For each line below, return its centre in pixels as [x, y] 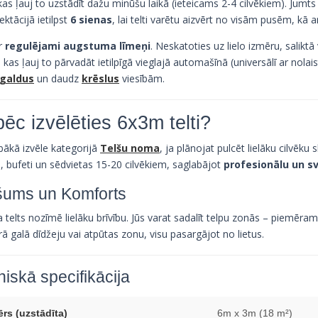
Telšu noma [130, 148]
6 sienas [91, 19]
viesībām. [142, 78]
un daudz [58, 78]
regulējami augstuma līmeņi [78, 45]
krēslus [100, 78]
